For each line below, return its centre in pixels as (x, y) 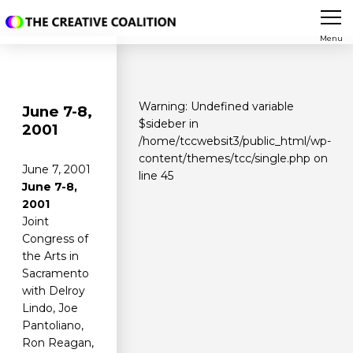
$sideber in (169, 124)
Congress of (55, 239)
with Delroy (54, 291)
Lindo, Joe (50, 308)
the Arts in (50, 256)
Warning (162, 107)
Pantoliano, (53, 326)
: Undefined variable (240, 107)
